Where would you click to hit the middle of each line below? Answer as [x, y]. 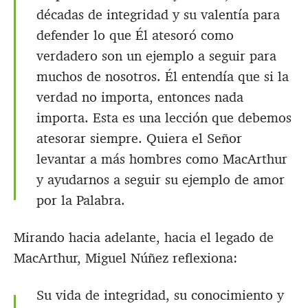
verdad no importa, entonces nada [140, 97]
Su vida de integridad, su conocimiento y [160, 295]
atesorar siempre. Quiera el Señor [139, 139]
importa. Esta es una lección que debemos [164, 118]
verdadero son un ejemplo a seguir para [156, 56]
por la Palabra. [81, 200]
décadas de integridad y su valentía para [158, 15]
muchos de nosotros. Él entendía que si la [163, 77]
